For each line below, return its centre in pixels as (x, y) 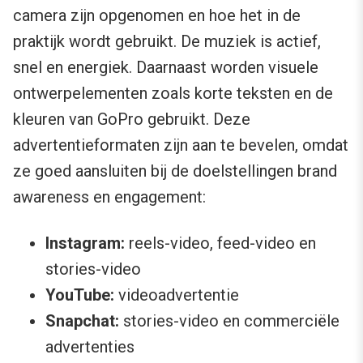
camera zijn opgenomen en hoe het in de (157, 15)
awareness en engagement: (109, 196)
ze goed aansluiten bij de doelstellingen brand (175, 171)
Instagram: (85, 243)
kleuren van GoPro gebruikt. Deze (132, 119)
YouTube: (80, 295)
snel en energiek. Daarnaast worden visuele (166, 67)
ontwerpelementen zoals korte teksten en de (173, 93)
